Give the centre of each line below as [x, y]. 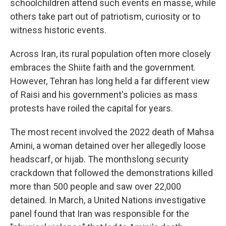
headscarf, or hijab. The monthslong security [99, 159]
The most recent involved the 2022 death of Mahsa [112, 132]
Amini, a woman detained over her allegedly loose [108, 146]
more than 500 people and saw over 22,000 [96, 186]
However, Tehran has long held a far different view [110, 81]
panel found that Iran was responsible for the [100, 214]
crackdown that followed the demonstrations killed [111, 173]
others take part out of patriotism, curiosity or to [105, 16]
